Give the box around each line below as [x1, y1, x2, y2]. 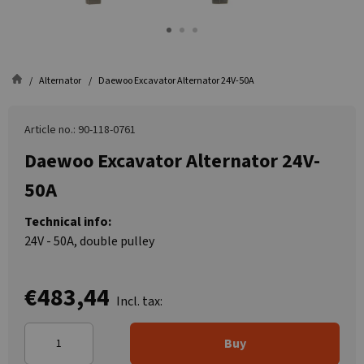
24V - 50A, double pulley [24, 232, 154, 250]
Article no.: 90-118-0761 [24, 122, 136, 138]
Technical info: [24, 213, 111, 231]
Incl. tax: [116, 292, 162, 310]
